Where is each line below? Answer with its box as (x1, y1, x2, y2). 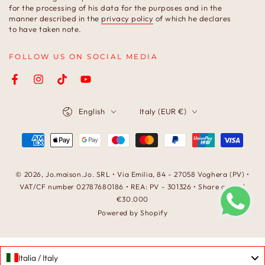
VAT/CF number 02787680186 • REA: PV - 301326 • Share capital (19, 182, 245, 191)
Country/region (138, 100, 193, 109)
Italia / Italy (18, 252, 58, 263)
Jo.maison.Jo (46, 170, 92, 179)
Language (61, 100, 96, 109)
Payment (8, 132, 53, 146)
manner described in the (9, 14, 101, 23)
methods (8, 151, 53, 164)
